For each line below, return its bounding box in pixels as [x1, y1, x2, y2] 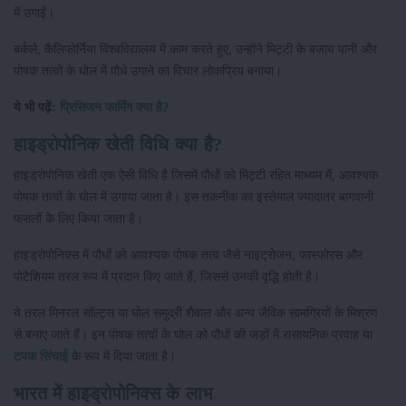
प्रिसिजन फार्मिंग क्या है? [60, 99, 169, 114]
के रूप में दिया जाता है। [68, 348, 179, 363]
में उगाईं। [14, 5, 54, 20]
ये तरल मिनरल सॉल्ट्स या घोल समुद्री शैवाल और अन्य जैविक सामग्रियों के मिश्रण [14, 304, 378, 320]
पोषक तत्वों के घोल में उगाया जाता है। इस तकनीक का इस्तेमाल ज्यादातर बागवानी [14, 188, 373, 204]
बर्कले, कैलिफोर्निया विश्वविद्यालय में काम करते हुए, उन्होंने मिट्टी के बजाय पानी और [14, 41, 377, 56]
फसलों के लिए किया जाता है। [14, 210, 143, 226]
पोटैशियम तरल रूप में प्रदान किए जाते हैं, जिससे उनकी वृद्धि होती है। [14, 268, 320, 284]
